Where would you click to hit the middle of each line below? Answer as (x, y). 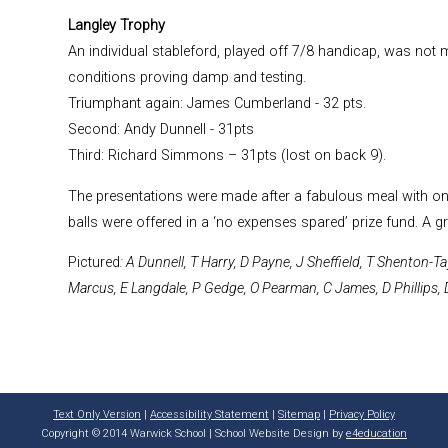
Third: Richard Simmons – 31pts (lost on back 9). (226, 156)
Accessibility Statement (209, 415)
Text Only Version (97, 415)
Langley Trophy (116, 26)
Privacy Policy (362, 415)
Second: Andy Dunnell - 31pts (160, 130)
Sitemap (299, 415)
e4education (376, 433)
